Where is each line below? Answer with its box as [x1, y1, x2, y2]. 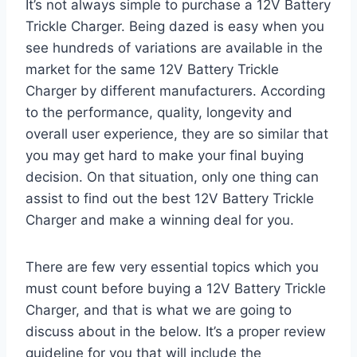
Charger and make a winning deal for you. [25, 211, 294, 228]
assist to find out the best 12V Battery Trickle [25, 190, 314, 206]
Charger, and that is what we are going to [25, 301, 292, 318]
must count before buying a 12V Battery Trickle [25, 280, 326, 296]
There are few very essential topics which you [25, 258, 319, 275]
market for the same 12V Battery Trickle [25, 61, 279, 77]
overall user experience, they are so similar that [25, 125, 328, 142]
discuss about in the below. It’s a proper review [25, 323, 326, 339]
